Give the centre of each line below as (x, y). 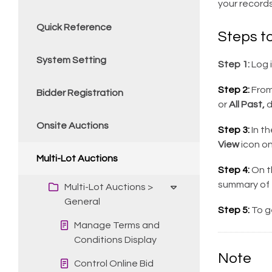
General (82, 201)
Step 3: (233, 130)
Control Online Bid (114, 263)
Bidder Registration (80, 93)
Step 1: (233, 64)
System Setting (71, 60)
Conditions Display (115, 240)
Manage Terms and (117, 225)
